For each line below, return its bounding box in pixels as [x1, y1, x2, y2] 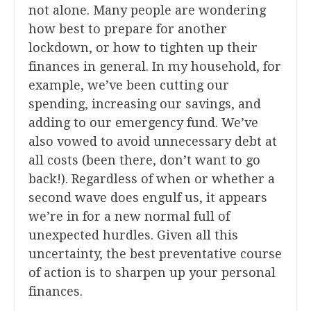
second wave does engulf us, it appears [28, 190, 267, 205]
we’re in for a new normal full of [28, 209, 230, 224]
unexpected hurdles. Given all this [28, 228, 238, 243]
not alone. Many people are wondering [28, 3, 266, 18]
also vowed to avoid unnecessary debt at [28, 134, 277, 149]
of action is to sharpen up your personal [28, 265, 276, 280]
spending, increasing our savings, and [28, 96, 261, 112]
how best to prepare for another [28, 22, 227, 37]
